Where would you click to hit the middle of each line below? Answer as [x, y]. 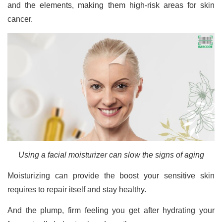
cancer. [21, 19]
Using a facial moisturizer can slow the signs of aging [111, 155]
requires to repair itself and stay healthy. [78, 189]
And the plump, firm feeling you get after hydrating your [111, 210]
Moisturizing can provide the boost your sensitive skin [111, 175]
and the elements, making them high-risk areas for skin [111, 5]
